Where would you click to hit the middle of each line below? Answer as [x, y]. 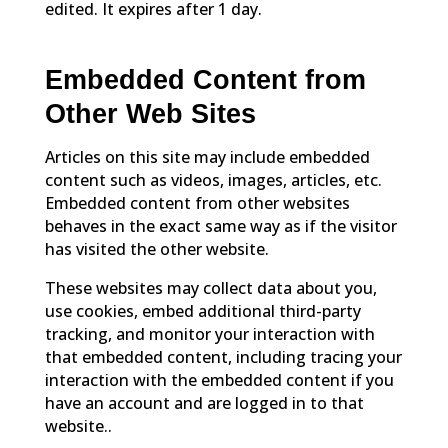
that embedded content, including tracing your [223, 357]
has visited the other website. [156, 249]
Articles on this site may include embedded [207, 157]
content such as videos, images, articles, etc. [213, 180]
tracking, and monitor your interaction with [209, 334]
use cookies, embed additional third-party [202, 311]
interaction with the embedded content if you [219, 380]
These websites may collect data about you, [210, 288]
